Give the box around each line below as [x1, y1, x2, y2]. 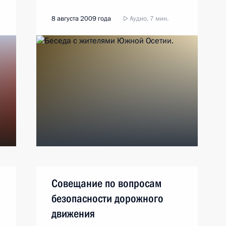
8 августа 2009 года [51, 14, 111, 23]
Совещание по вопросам [51, 177, 161, 190]
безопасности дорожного [51, 192, 163, 205]
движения [51, 207, 95, 220]
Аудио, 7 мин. [128, 14, 168, 23]
